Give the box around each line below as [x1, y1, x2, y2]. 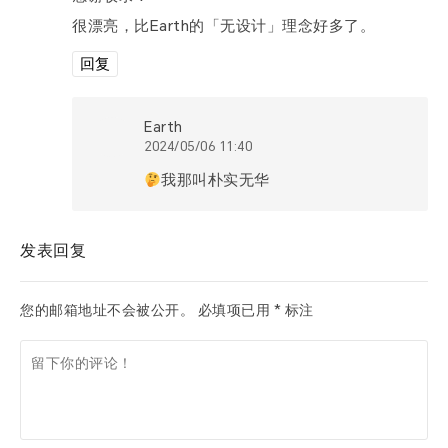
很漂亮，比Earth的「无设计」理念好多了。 [72, 17, 375, 35]
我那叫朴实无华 [161, 171, 270, 189]
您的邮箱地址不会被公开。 [20, 302, 194, 318]
